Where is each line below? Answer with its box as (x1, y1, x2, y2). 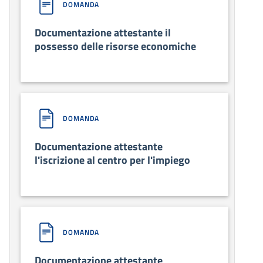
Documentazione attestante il (35, 24, 171, 41)
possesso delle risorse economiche (35, 38, 196, 54)
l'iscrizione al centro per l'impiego (35, 151, 190, 168)
